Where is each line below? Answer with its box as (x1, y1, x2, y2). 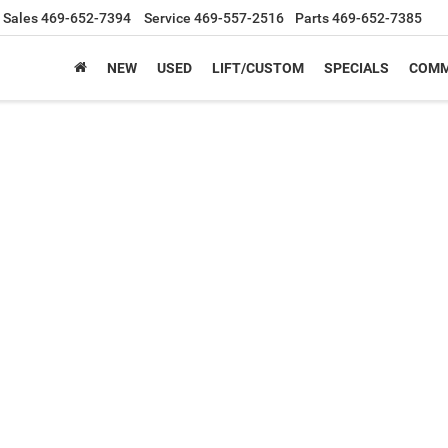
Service (144, 10, 191, 27)
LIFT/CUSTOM (212, 60, 304, 77)
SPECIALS (324, 60, 389, 77)
